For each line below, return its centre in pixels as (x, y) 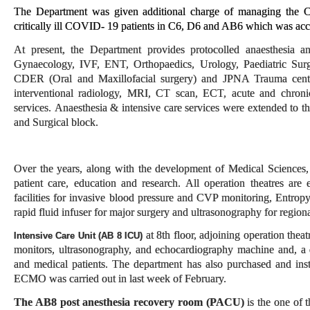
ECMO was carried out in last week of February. (121, 279)
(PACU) (225, 302)
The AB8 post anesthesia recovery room (108, 302)
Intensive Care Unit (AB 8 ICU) (80, 236)
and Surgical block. (56, 122)
